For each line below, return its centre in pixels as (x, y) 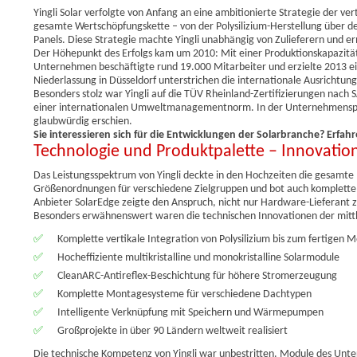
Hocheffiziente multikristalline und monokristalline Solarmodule (198, 257)
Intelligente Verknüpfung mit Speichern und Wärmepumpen (190, 312)
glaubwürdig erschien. (83, 121)
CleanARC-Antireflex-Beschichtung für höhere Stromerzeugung (197, 276)
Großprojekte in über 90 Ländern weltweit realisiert (173, 331)
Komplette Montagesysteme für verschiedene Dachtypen (184, 294)
